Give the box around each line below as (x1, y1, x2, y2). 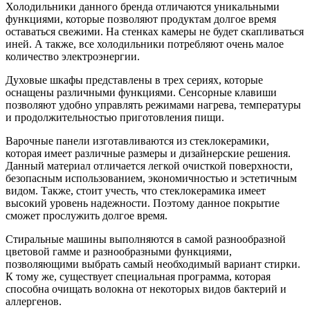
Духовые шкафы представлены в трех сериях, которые (6, 73, 263, 86)
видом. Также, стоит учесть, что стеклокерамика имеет (6, 184, 266, 197)
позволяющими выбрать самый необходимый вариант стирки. (6, 257, 300, 270)
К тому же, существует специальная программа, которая (6, 270, 271, 282)
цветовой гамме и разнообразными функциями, (6, 245, 232, 257)
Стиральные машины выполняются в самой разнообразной (6, 232, 286, 245)
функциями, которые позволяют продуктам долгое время (6, 12, 276, 25)
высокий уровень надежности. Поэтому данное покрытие (6, 197, 280, 209)
